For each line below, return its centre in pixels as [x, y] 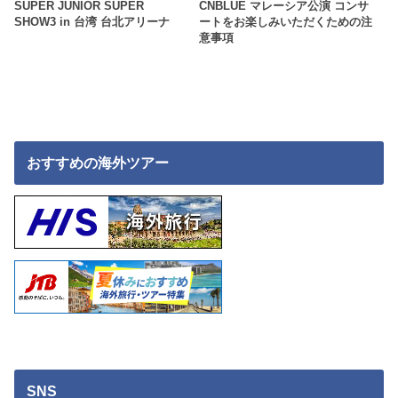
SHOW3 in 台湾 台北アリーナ [92, 22]
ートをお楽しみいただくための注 [285, 22]
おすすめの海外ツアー [97, 163]
